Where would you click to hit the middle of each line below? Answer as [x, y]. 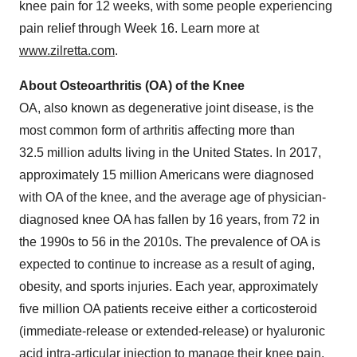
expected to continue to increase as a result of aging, [167, 264]
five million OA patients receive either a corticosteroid [168, 309]
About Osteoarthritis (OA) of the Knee [132, 86]
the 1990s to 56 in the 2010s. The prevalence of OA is [170, 242]
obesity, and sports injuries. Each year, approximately [169, 286]
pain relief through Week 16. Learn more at [139, 28]
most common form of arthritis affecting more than [157, 130]
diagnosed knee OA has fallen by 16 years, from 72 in [169, 220]
